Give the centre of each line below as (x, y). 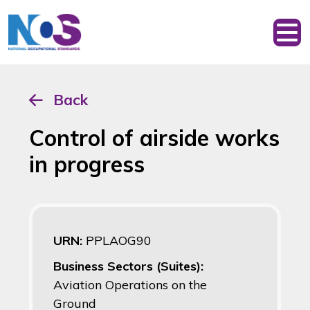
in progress (87, 164)
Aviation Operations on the (130, 285)
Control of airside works (154, 138)
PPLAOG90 (119, 241)
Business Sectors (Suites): (128, 266)
